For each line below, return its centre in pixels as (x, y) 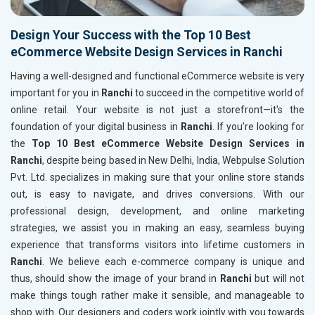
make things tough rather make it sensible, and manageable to (157, 296)
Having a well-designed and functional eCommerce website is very (157, 76)
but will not (278, 279)
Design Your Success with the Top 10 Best (131, 35)
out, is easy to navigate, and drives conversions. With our (157, 194)
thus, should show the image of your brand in (115, 279)
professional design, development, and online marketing (157, 211)
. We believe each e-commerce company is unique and (173, 262)
